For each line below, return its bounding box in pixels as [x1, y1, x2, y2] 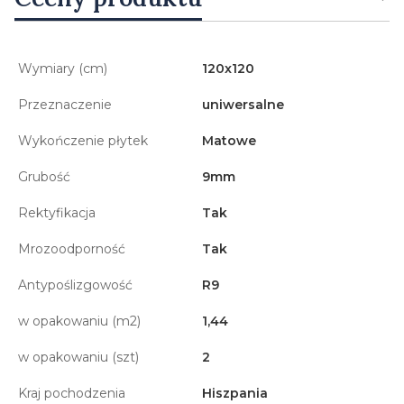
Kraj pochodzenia [18, 384, 125, 401]
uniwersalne [202, 96, 284, 113]
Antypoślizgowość [18, 276, 133, 293]
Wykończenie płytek [18, 132, 148, 149]
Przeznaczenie [18, 96, 112, 113]
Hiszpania [202, 384, 268, 401]
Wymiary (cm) [18, 60, 107, 77]
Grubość [18, 168, 70, 185]
